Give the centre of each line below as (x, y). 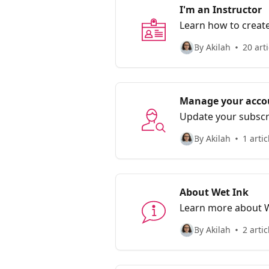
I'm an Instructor (221, 9)
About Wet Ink (214, 192)
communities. (210, 131)
